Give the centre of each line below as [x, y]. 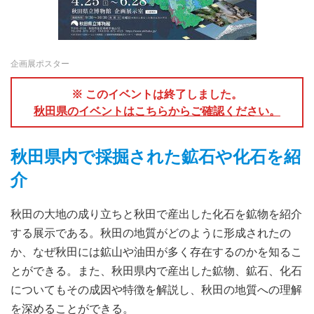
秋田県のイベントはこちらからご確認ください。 [157, 110]
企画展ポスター [40, 63]
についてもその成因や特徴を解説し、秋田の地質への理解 [156, 289]
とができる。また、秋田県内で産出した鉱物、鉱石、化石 [156, 270]
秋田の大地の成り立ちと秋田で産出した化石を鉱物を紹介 [156, 213]
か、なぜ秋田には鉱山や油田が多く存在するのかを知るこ [156, 251]
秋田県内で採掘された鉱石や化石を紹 [156, 156]
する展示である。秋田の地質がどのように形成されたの [151, 232]
